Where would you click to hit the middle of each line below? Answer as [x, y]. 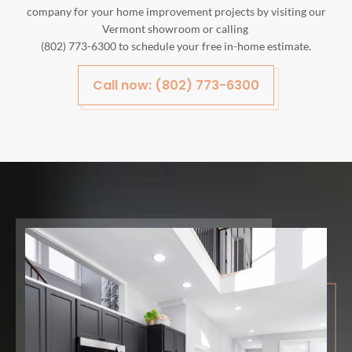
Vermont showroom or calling [176, 28]
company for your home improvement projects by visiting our [176, 11]
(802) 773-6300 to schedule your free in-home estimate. [176, 46]
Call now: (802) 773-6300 [176, 86]
